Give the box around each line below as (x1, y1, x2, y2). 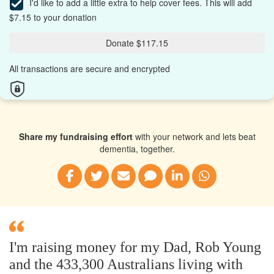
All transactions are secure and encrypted (9, 62, 170, 75)
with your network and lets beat (132, 130, 256, 143)
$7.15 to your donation (9, 10, 97, 23)
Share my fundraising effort (18, 130, 133, 143)
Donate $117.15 (106, 36, 168, 49)
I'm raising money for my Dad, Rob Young (9, 239, 261, 255)
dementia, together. (99, 142, 175, 155)
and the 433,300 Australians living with (9, 256, 243, 272)
